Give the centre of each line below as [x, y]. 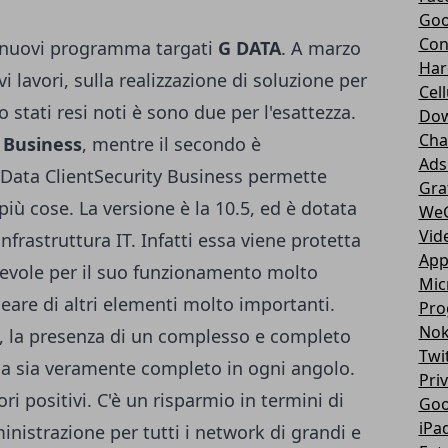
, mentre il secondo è [171, 144]
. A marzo [321, 48]
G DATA [249, 48]
